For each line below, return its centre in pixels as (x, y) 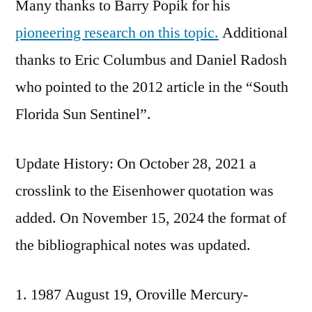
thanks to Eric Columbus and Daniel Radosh (151, 60)
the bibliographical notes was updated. (133, 245)
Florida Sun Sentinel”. (83, 114)
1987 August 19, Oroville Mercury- (139, 294)
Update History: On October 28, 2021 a (136, 163)
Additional (253, 32)
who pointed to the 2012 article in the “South (152, 87)
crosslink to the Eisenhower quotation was (145, 190)
